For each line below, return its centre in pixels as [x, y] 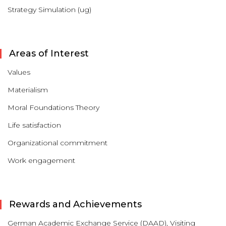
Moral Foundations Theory [53, 107]
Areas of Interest [49, 53]
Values [19, 72]
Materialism [28, 90]
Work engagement [41, 160]
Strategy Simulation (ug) [49, 10]
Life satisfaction [34, 125]
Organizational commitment [58, 143]
